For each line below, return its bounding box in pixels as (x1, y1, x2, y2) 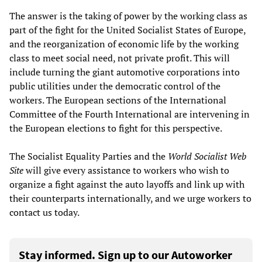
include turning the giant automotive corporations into (9, 65, 240, 79)
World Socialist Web (168, 150, 246, 163)
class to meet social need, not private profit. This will (9, 51, 230, 65)
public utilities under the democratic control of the (9, 80, 220, 93)
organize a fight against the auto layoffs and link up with (9, 178, 244, 191)
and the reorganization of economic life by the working (9, 37, 239, 51)
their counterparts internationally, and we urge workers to (9, 192, 251, 205)
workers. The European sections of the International (9, 94, 226, 107)
